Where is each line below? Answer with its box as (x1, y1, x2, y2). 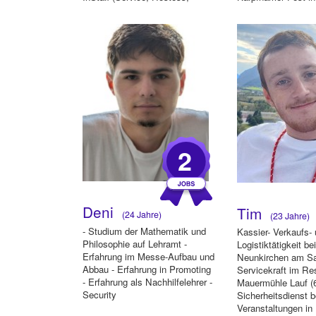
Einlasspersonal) (83, 3, 150, 17)
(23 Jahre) (266, 209, 310, 222)
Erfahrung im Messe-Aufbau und (83, 249, 214, 263)
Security (83, 287, 116, 301)
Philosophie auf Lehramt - (83, 236, 187, 250)
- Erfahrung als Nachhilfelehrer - (83, 274, 212, 288)
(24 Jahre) (118, 208, 162, 221)
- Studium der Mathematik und (83, 224, 206, 238)
